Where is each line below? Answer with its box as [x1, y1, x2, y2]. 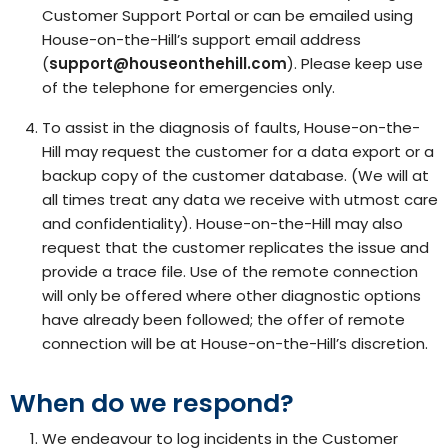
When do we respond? [10, 386, 294, 421]
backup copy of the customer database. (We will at [42, 165, 429, 186]
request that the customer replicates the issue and [42, 237, 429, 258]
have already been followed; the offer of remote [42, 309, 405, 330]
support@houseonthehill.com [49, 53, 287, 74]
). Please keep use [287, 53, 423, 74]
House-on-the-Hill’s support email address [42, 29, 361, 50]
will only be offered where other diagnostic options [42, 285, 421, 306]
